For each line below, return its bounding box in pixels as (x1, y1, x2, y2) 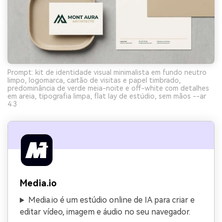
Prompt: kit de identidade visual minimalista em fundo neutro (7, 68, 207, 77)
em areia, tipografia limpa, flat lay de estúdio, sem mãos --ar (7, 92, 206, 101)
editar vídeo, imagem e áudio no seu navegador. (20, 207, 190, 217)
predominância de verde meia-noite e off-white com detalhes (7, 84, 209, 93)
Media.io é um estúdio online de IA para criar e (28, 195, 195, 205)
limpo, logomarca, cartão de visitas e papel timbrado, (7, 76, 181, 85)
